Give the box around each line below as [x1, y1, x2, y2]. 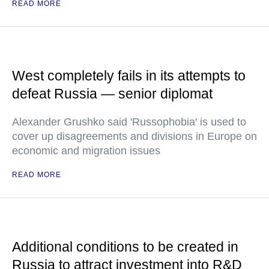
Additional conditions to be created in [12, 239, 238, 255]
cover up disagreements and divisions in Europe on [12, 130, 257, 143]
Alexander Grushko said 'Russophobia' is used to [12, 116, 246, 128]
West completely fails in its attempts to [12, 68, 246, 84]
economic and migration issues [12, 145, 160, 157]
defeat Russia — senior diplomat [12, 86, 213, 102]
